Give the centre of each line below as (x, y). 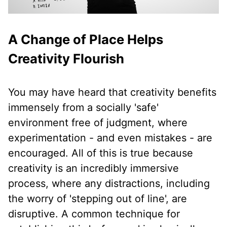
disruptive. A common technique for (94, 214)
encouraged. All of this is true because (101, 153)
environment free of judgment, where (98, 123)
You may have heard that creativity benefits (112, 92)
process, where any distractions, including (109, 184)
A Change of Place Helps (86, 40)
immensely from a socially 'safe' (83, 108)
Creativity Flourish (66, 59)
